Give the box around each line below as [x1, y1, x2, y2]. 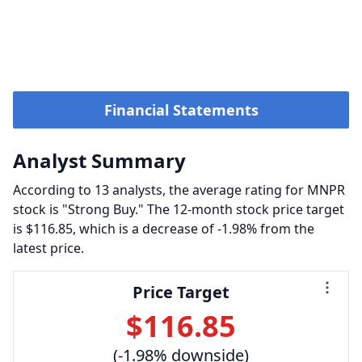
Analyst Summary [13, 147, 186, 174]
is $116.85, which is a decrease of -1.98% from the [13, 220, 314, 238]
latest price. [13, 239, 84, 257]
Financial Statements [103, 100, 259, 120]
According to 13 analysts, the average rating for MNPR [13, 181, 345, 199]
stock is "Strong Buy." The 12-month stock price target [13, 200, 344, 218]
